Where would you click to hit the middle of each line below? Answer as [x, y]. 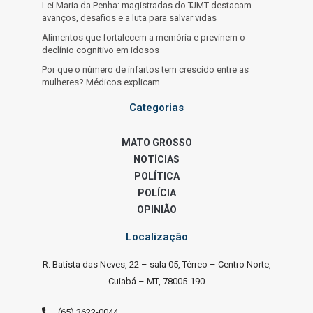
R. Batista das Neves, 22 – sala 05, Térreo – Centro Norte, [156, 265]
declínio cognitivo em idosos [101, 50]
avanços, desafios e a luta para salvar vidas [129, 18]
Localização [156, 237]
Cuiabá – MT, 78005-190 [156, 282]
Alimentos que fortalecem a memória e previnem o [144, 38]
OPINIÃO [156, 210]
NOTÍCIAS [156, 160]
